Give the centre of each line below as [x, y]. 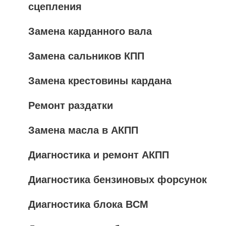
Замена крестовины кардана [100, 81]
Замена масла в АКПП [83, 130]
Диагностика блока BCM [88, 204]
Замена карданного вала [90, 31]
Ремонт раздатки [71, 105]
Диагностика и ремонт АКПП [99, 155]
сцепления [55, 7]
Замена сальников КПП [86, 56]
